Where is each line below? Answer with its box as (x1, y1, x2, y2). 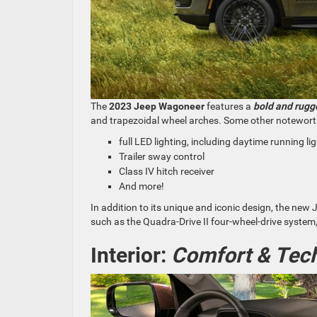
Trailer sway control (119, 150, 204, 162)
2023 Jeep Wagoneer (109, 100, 204, 112)
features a (204, 100, 251, 112)
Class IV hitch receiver (119, 165, 214, 177)
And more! (119, 180, 164, 192)
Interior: (91, 242, 171, 267)
